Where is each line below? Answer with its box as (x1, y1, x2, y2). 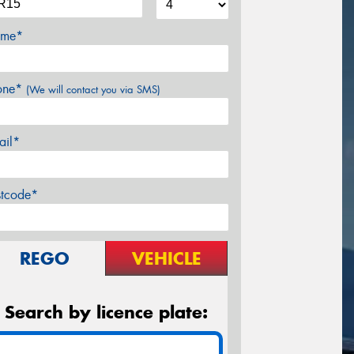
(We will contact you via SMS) (26, 82, 160, 96)
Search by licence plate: (4, 300, 208, 323)
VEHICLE (131, 247, 201, 269)
